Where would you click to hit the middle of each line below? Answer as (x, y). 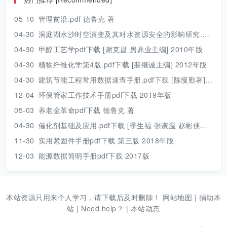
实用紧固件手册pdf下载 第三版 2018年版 (106, 140)
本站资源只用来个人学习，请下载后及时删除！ (84, 197)
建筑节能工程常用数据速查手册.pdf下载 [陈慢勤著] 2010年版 (122, 80)
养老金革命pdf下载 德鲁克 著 (86, 110)
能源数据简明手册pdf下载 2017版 (94, 156)
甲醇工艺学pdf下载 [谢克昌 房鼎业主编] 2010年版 (120, 49)
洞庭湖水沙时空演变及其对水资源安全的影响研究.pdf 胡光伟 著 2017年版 (120, 34)
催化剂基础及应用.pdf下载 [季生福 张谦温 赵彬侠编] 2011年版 (119, 125)
